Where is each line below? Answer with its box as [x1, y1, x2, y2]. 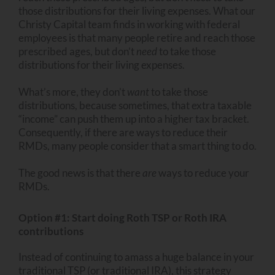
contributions [18, 225, 83, 238]
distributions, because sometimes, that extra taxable [18, 98, 252, 112]
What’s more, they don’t [18, 85, 127, 98]
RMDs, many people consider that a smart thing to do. [18, 139, 257, 152]
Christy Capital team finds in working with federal [18, 17, 240, 31]
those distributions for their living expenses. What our [18, 4, 255, 17]
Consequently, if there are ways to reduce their [18, 125, 228, 139]
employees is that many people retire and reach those [18, 31, 255, 44]
